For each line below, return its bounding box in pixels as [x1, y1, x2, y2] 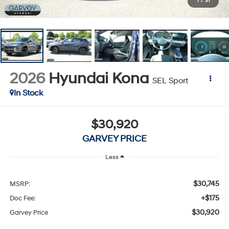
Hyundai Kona [48, 68, 149, 88]
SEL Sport [152, 75, 188, 86]
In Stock [13, 87, 43, 98]
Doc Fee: [9, 194, 36, 202]
